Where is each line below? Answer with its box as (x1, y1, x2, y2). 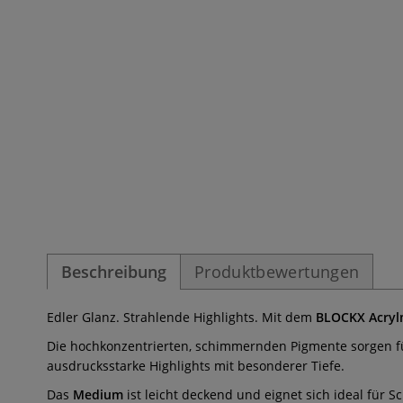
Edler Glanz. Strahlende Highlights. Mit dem (47, 309, 316, 326)
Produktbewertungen (194, 261, 360, 282)
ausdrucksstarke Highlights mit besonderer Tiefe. (47, 357, 345, 374)
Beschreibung (61, 261, 166, 282)
